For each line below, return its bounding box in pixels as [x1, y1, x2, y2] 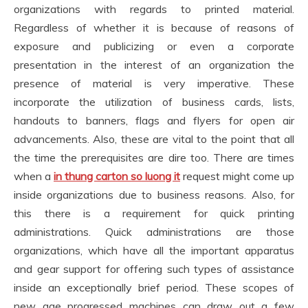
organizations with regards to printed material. [14, 2, 294, 16]
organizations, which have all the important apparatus [14, 243, 294, 257]
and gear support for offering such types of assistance [14, 262, 294, 276]
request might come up [180, 169, 294, 183]
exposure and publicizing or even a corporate [14, 39, 294, 53]
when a [14, 169, 54, 183]
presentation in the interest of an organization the [14, 58, 294, 71]
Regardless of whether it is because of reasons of [14, 21, 294, 34]
